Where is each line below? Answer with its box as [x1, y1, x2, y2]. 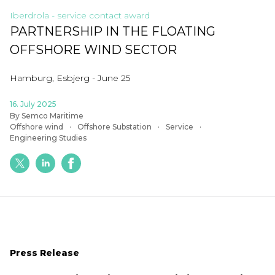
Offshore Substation [77, 122, 152, 131]
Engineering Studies [10, 133, 87, 142]
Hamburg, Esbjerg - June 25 [10, 72, 130, 83]
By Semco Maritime [10, 111, 83, 120]
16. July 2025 [10, 99, 56, 109]
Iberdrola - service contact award [10, 10, 150, 21]
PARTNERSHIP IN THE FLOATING [10, 24, 215, 39]
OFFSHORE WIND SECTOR [10, 42, 177, 57]
